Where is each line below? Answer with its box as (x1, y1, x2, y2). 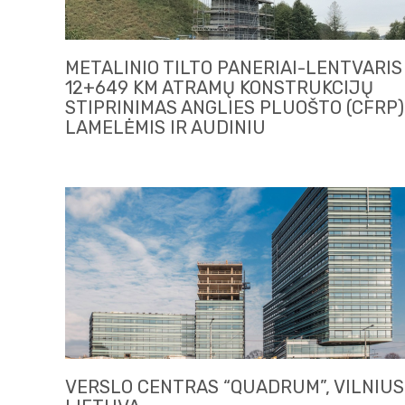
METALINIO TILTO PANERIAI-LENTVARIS (65, 57, 402, 80)
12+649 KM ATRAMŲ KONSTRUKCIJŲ (65, 77, 373, 99)
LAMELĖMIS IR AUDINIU (65, 117, 266, 139)
